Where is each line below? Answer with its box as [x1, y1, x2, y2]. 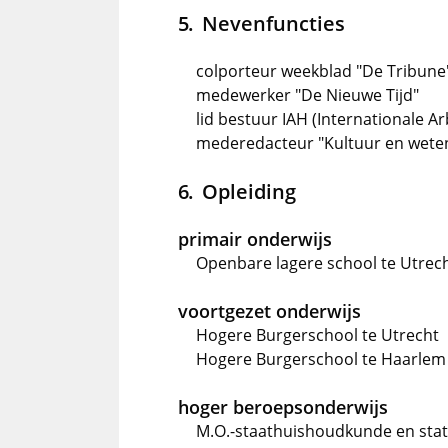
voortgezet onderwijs [178, 299, 361, 323]
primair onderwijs [178, 227, 332, 251]
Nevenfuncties [201, 9, 345, 37]
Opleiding [201, 177, 296, 205]
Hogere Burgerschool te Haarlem [196, 348, 446, 370]
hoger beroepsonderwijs [178, 395, 388, 419]
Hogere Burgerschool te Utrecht [196, 324, 439, 346]
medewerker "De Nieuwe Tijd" [196, 84, 419, 106]
